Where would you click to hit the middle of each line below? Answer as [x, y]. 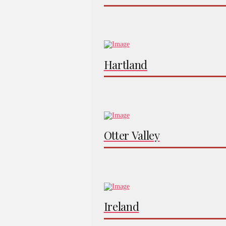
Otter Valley [132, 135]
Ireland [121, 207]
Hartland [125, 64]
